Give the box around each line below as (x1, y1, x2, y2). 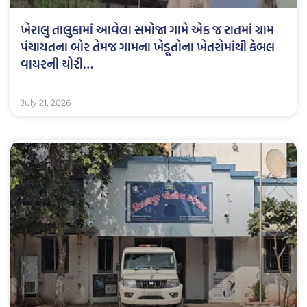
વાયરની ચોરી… (21, 54, 93, 73)
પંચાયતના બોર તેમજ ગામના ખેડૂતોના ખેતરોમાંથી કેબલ (21, 37, 275, 56)
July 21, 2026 (21, 97, 71, 108)
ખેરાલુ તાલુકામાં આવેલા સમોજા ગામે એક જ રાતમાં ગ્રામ (21, 20, 274, 39)
